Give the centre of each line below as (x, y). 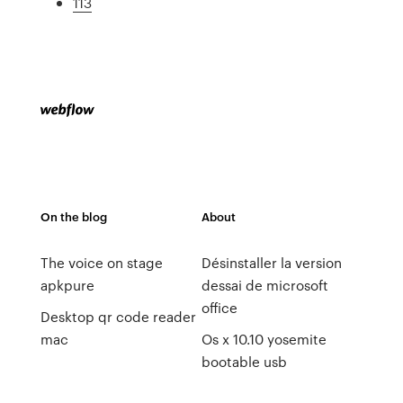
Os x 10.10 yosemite (264, 339)
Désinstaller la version (271, 263)
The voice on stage (101, 263)
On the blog (73, 216)
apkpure (67, 285)
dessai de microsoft (264, 285)
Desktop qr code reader (118, 317)
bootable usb (244, 362)
